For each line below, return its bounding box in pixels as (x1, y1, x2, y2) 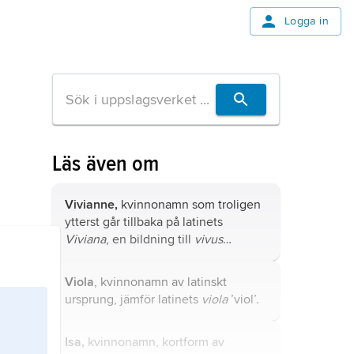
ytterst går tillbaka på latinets (65, 214, 223, 230)
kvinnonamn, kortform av (85, 334, 224, 350)
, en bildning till (106, 232, 194, 247)
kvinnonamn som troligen (118, 197, 261, 213)
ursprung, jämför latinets (65, 292, 201, 307)
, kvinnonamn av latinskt (94, 274, 227, 290)
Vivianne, (65, 197, 118, 213)
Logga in (284, 14, 329, 28)
